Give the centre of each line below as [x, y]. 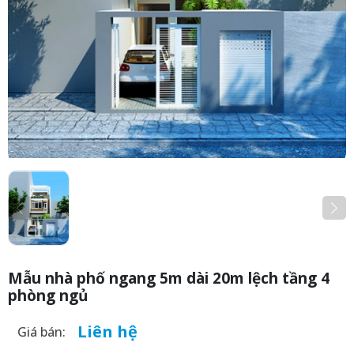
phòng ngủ [48, 296]
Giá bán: [41, 332]
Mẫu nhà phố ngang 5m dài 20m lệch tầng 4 [169, 279]
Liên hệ [107, 332]
